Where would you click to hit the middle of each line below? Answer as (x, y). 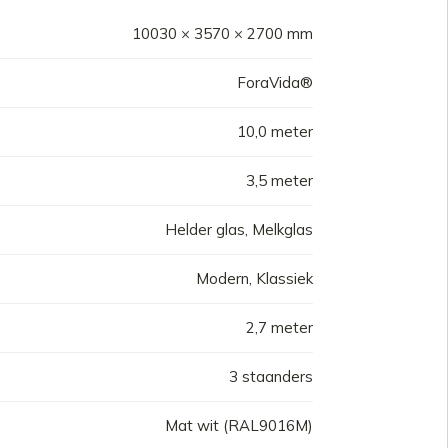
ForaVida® (275, 82)
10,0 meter (275, 131)
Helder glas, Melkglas (239, 229)
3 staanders (271, 376)
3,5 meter (279, 180)
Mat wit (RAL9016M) (239, 425)
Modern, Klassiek (254, 278)
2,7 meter (279, 327)
